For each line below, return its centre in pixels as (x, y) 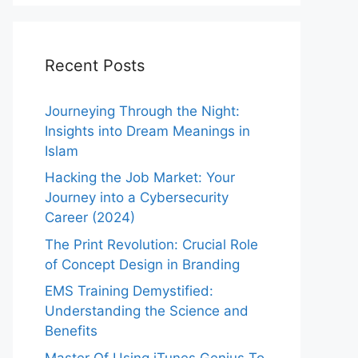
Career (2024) (90, 218)
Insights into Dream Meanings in (147, 131)
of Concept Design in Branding (142, 264)
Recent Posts (95, 65)
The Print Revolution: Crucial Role (151, 244)
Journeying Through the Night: (142, 111)
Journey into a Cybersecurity (137, 198)
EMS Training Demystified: (129, 291)
